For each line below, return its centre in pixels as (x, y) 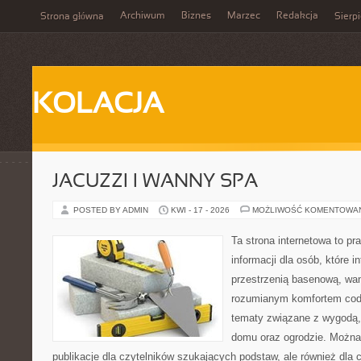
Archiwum (143, 16)
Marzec (244, 16)
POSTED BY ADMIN (112, 210)
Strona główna (72, 17)
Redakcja (297, 16)
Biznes (196, 16)
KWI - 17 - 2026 (200, 210)
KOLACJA (98, 106)
